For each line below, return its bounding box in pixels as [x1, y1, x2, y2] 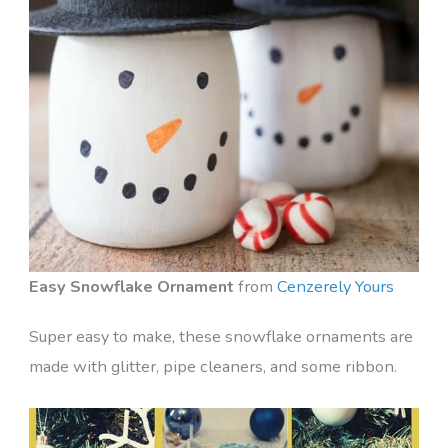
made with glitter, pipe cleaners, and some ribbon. [28, 355, 397, 379]
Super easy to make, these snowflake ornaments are [28, 325, 413, 349]
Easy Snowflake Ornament [28, 275, 234, 299]
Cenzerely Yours [276, 275, 394, 299]
